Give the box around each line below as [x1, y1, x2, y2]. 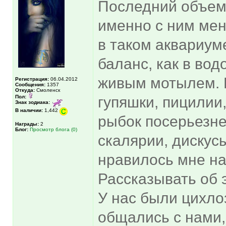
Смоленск [35, 87, 60, 93]
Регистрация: [15, 76, 49, 82]
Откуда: [15, 87, 35, 93]
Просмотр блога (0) [30, 126, 77, 132]
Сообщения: [15, 81, 45, 87]
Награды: [15, 121, 39, 127]
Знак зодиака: [15, 99, 50, 105]
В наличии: [15, 107, 43, 113]
